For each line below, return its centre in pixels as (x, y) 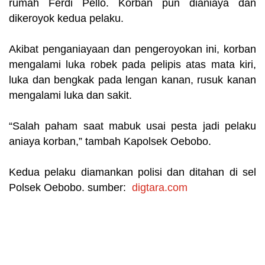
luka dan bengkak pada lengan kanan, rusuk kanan (132, 80)
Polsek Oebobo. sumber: (70, 188)
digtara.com (160, 188)
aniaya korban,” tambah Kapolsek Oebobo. (110, 142)
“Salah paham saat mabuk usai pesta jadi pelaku (132, 126)
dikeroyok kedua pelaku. (66, 19)
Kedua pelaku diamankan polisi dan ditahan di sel (132, 172)
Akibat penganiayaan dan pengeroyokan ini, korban (132, 49)
